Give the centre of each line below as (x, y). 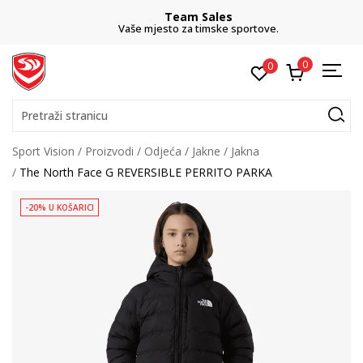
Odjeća (163, 151)
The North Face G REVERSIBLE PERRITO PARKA (146, 172)
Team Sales (181, 17)
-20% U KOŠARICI (60, 207)
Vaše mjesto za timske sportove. (181, 28)
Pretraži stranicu (64, 115)
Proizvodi (109, 151)
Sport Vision (43, 151)
